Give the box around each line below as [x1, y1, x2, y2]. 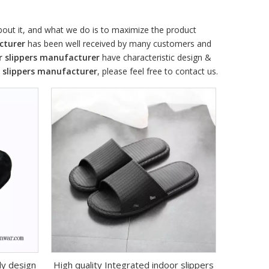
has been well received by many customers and [25, 38, 211, 49]
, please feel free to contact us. [97, 65, 218, 77]
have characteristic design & [100, 52, 211, 63]
